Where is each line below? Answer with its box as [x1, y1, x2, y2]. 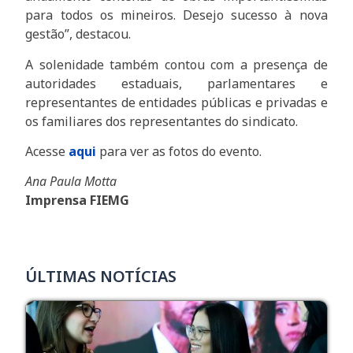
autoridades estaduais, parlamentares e [25, 74, 328, 92]
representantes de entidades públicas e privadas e [25, 93, 328, 111]
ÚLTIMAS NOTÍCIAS [25, 265, 177, 287]
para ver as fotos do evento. [96, 143, 262, 161]
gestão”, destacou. [25, 25, 132, 43]
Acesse [25, 143, 69, 161]
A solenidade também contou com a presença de [25, 55, 328, 73]
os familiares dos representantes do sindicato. [25, 112, 299, 130]
